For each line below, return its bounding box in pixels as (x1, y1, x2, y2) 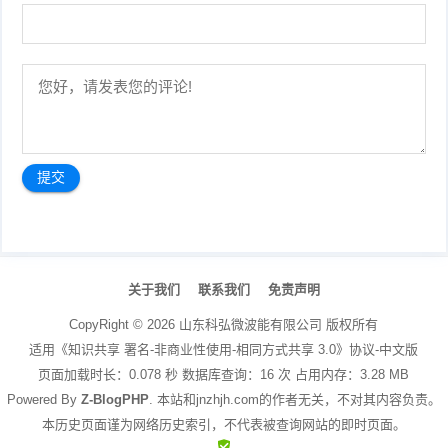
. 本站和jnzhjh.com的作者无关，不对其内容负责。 (148, 391, 441, 407)
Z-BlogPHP (80, 391, 149, 407)
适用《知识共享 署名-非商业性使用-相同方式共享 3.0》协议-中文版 (29, 341, 419, 357)
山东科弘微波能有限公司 (179, 316, 323, 332)
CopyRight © (69, 316, 148, 332)
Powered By (6, 391, 81, 407)
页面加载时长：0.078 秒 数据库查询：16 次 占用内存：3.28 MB (38, 366, 410, 382)
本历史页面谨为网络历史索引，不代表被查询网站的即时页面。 (41, 416, 406, 432)
